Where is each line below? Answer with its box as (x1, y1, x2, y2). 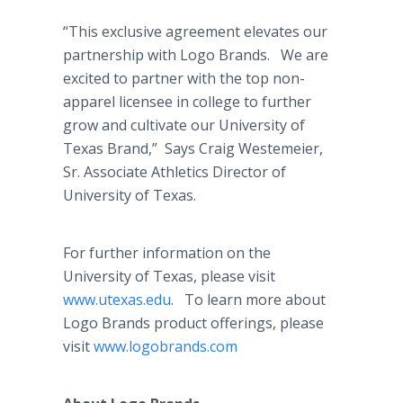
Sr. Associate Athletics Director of (63, 162, 286, 182)
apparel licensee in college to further (63, 92, 311, 112)
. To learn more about (171, 290, 326, 309)
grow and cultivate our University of (63, 115, 305, 135)
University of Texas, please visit (63, 266, 275, 286)
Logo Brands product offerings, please (63, 313, 324, 333)
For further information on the (63, 243, 271, 263)
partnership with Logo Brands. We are (63, 45, 328, 65)
